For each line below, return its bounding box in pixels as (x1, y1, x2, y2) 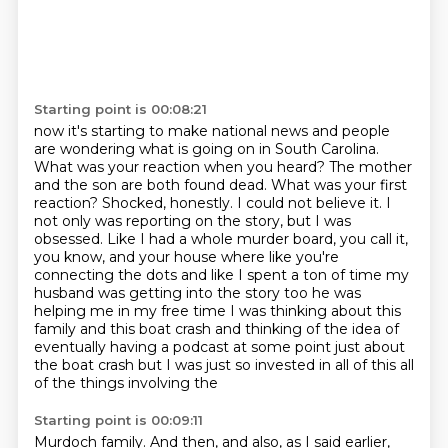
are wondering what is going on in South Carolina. (33, 140, 379, 158)
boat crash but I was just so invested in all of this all (61, 356, 414, 374)
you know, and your (33, 248, 174, 266)
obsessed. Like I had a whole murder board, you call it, (33, 230, 408, 248)
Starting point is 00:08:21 (33, 101, 207, 117)
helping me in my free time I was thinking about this (33, 302, 401, 320)
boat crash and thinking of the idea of (138, 320, 399, 338)
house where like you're (173, 248, 339, 266)
